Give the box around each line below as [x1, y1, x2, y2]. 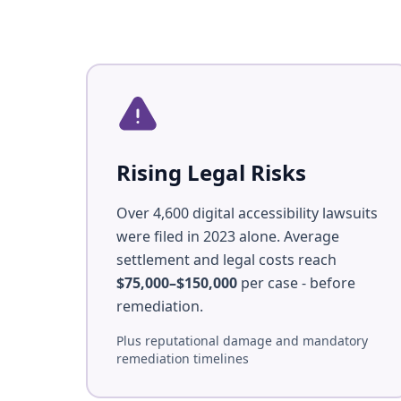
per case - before [237, 273, 355, 293]
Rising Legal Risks [116, 158, 306, 187]
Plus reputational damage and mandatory [116, 332, 368, 349]
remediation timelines [116, 350, 249, 367]
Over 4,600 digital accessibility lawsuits [116, 203, 378, 223]
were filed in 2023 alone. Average [116, 226, 339, 246]
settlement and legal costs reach [116, 250, 337, 269]
